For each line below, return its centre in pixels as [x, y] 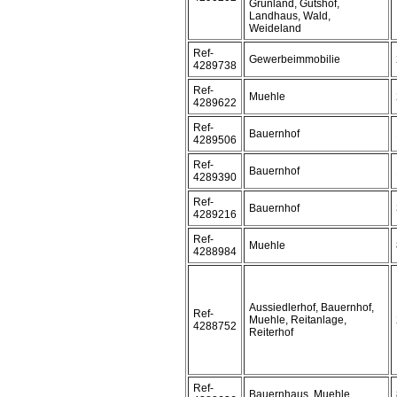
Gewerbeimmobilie [295, 59]
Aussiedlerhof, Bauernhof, [311, 307]
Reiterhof [271, 332]
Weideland [275, 28]
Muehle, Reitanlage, [298, 320]
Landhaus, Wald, [290, 16]
